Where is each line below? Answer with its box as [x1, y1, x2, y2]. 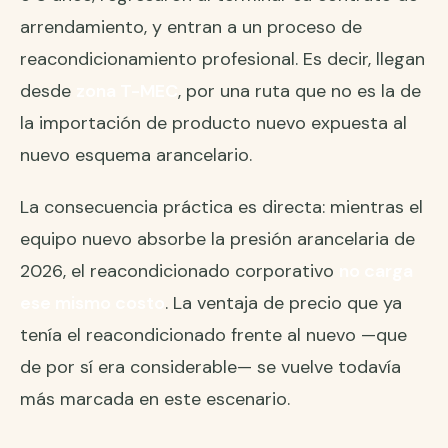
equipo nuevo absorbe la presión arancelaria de [20, 227, 415, 252]
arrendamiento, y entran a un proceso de [20, 15, 362, 40]
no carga [339, 259, 413, 284]
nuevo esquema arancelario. [20, 143, 252, 168]
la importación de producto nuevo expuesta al [20, 111, 407, 136]
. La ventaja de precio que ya [165, 291, 402, 316]
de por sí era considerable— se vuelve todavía [20, 355, 401, 380]
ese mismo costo [20, 291, 165, 316]
